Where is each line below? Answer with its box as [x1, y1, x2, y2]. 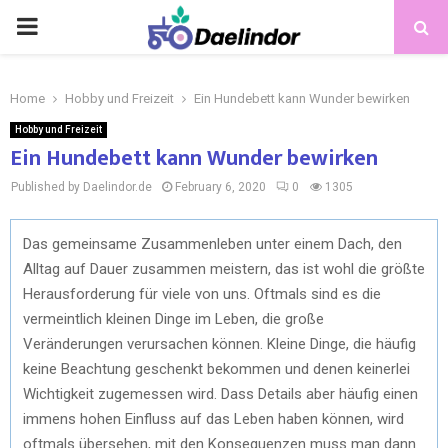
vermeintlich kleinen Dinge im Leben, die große [23, 309, 324, 328]
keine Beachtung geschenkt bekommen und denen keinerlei [23, 359, 410, 378]
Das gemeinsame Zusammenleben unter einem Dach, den [23, 234, 402, 253]
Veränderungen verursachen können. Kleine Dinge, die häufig [23, 334, 416, 353]
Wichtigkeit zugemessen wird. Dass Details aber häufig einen [23, 384, 418, 403]
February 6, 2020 [175, 180, 266, 194]
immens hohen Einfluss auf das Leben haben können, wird [23, 409, 404, 428]
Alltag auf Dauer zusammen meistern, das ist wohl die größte [23, 259, 425, 278]
